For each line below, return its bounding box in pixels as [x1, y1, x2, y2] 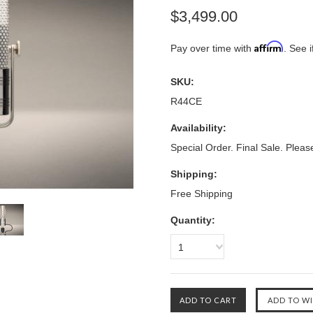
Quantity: [170, 214, 215, 226]
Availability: [170, 122, 226, 133]
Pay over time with [170, 43, 254, 54]
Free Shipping [170, 188, 233, 199]
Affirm [254, 41, 284, 52]
